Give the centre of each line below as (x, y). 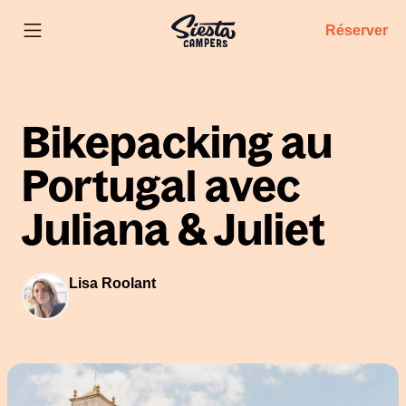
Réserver (357, 30)
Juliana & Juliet (174, 229)
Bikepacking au (177, 142)
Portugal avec (161, 186)
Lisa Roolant (112, 283)
